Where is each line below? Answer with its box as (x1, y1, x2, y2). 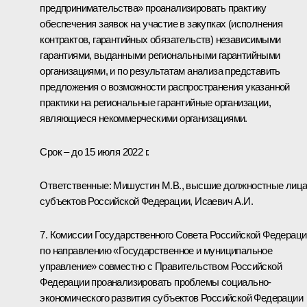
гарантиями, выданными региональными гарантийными (40, 49, 280, 61)
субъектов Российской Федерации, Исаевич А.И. (40, 195, 253, 207)
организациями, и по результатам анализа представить (40, 64, 280, 77)
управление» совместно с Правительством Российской (40, 260, 282, 272)
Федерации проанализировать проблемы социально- (40, 275, 271, 288)
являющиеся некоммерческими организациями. (40, 112, 247, 124)
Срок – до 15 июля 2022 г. (40, 145, 149, 158)
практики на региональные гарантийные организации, (40, 96, 271, 108)
